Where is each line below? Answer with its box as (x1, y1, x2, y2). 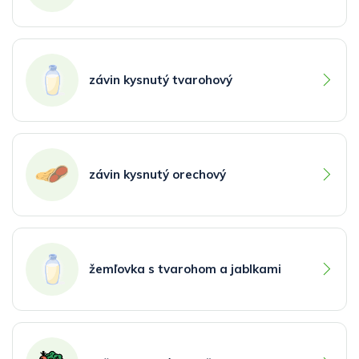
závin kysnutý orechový (89, 166, 226, 182)
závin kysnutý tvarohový (89, 71, 232, 87)
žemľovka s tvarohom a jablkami (89, 260, 281, 276)
